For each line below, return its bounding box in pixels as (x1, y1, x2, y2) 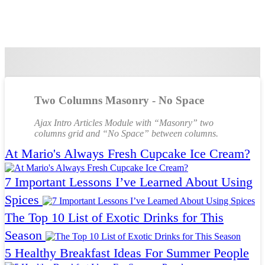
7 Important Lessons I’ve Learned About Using (5, 174, 253, 190)
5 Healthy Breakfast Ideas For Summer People (5, 245, 249, 261)
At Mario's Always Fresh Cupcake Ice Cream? (5, 146, 250, 161)
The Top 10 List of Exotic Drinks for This (5, 210, 224, 225)
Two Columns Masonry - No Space (34, 93, 204, 106)
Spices (5, 192, 39, 208)
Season (5, 228, 42, 243)
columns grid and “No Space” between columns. (34, 128, 218, 139)
